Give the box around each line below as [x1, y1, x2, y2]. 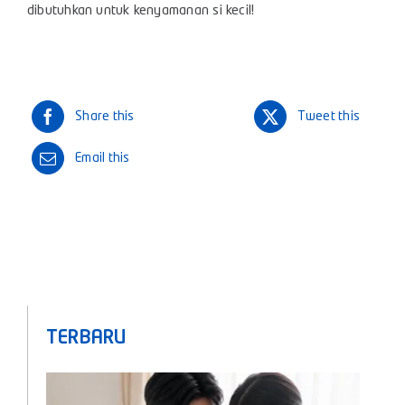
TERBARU [46, 330, 127, 349]
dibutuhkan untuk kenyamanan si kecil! [27, 5, 255, 18]
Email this [75, 152, 130, 165]
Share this [75, 110, 135, 123]
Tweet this [297, 110, 360, 123]
